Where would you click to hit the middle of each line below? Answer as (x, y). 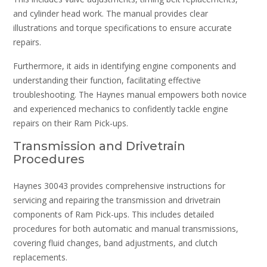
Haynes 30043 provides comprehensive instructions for (119, 185)
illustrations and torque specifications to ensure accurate (122, 28)
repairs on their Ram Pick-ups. (71, 123)
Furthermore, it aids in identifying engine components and (125, 66)
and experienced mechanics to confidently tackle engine (121, 108)
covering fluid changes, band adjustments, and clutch (115, 243)
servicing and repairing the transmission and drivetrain (117, 200)
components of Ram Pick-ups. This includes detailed (114, 214)
